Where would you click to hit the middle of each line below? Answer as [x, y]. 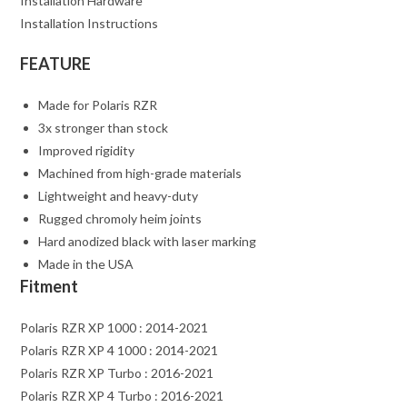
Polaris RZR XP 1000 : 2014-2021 [114, 328]
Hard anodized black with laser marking [148, 242]
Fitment [50, 287]
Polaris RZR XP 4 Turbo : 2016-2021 [122, 396]
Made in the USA [86, 264]
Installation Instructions [89, 24]
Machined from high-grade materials [140, 174]
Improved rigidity [87, 151]
